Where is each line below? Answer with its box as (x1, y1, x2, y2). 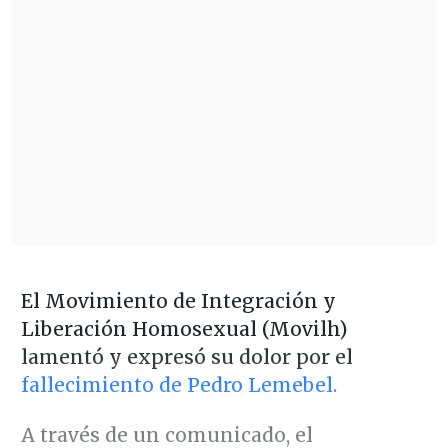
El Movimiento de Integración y (20, 288, 336, 313)
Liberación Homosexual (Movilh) (20, 316, 348, 341)
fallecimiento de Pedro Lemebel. (20, 372, 337, 397)
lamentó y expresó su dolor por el (20, 344, 353, 369)
